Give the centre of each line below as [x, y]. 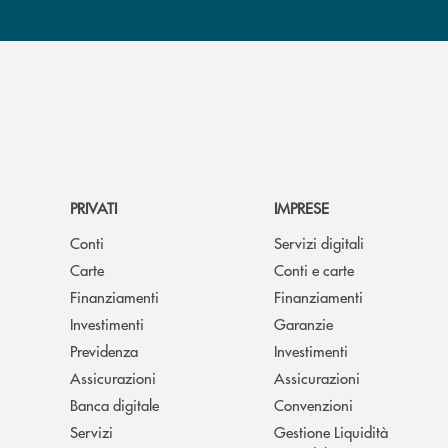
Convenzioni [313, 404]
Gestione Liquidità [331, 431]
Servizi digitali [319, 242]
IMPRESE [301, 207]
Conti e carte [314, 269]
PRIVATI [93, 207]
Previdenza [104, 350]
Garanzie [303, 323]
